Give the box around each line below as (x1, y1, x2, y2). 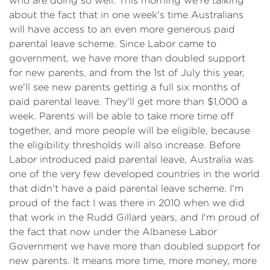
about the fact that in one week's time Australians (9, 10, 243, 20)
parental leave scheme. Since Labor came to (9, 39, 216, 49)
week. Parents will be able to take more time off (9, 111, 234, 121)
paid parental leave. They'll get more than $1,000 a (9, 96, 247, 107)
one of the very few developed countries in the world (9, 169, 260, 179)
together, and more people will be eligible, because (9, 125, 250, 136)
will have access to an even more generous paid (9, 24, 235, 34)
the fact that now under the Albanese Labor (9, 227, 217, 237)
